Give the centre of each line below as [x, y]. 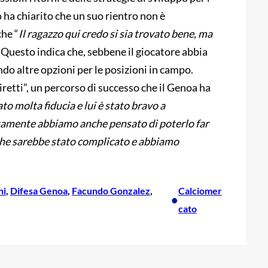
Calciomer [200, 190]
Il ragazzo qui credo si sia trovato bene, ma [115, 33]
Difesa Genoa [39, 190]
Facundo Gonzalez [111, 190]
